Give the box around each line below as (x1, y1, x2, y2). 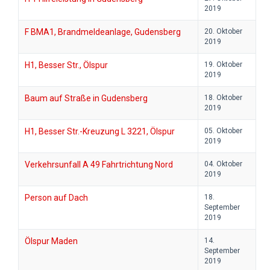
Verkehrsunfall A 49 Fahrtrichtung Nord (25, 160, 173, 170)
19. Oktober (204, 60, 242, 69)
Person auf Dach (25, 193, 88, 203)
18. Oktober (204, 93, 242, 102)
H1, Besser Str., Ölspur (25, 60, 108, 71)
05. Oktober (204, 127, 242, 136)
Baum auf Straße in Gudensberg (25, 93, 148, 104)
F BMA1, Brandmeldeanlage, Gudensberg (25, 27, 181, 37)
